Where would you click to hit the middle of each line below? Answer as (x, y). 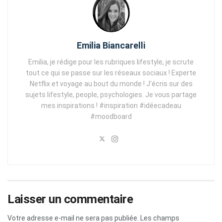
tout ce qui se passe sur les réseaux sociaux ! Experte (111, 73)
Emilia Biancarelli (111, 45)
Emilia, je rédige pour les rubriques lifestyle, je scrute (111, 62)
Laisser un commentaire (70, 199)
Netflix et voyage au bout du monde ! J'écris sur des (111, 83)
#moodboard (111, 116)
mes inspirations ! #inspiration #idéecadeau (111, 105)
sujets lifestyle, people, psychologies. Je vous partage (111, 94)
